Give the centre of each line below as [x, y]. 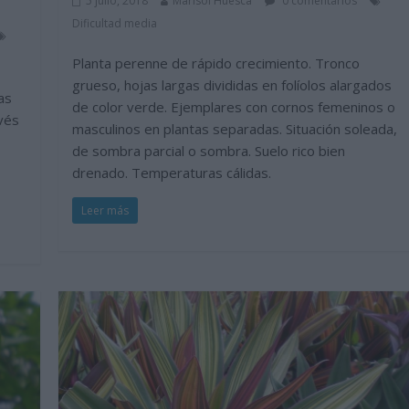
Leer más [105, 211]
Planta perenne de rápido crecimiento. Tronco [216, 63]
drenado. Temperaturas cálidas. [172, 173]
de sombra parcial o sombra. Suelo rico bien [209, 151]
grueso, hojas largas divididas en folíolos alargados [232, 85]
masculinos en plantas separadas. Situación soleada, [235, 129]
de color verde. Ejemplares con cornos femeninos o [234, 107]
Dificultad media [115, 24]
